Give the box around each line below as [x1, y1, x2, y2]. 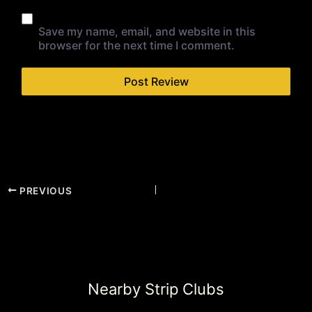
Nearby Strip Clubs [88, 280, 224, 299]
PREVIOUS [17, 185, 72, 196]
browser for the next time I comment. [38, 38, 235, 53]
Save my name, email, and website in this [38, 24, 256, 39]
